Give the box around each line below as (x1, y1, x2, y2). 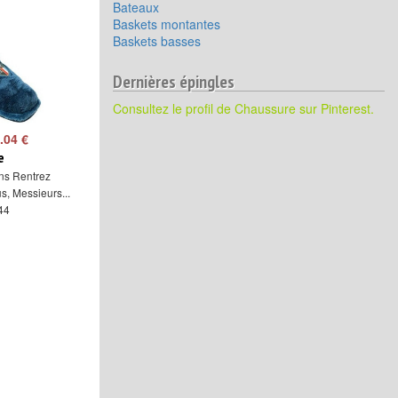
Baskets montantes (113, 15, 220, 33)
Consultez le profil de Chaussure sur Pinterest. (113, 99, 374, 117)
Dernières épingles (113, 70, 235, 92)
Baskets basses (113, 32, 201, 50)
